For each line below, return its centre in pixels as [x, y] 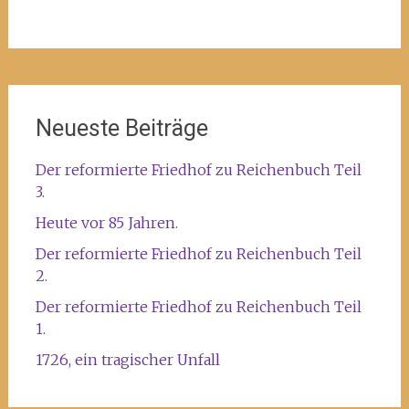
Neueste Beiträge [121, 128]
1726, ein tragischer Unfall [127, 359]
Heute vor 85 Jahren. [106, 222]
